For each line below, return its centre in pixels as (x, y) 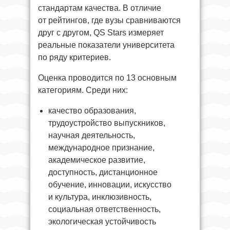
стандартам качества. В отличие (100, 8)
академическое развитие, (97, 160)
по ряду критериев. (74, 57)
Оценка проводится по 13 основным (107, 78)
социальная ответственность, (104, 209)
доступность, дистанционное (103, 172)
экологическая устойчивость (102, 221)
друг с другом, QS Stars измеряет (101, 32)
